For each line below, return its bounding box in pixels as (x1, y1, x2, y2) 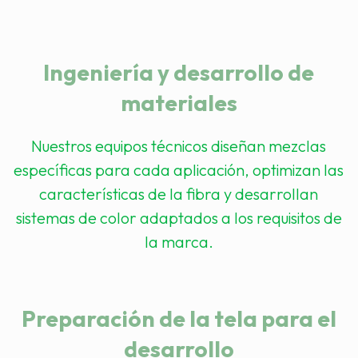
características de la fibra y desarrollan (39, 184, 319, 204)
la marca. (144, 232, 213, 252)
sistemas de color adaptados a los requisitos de (15, 208, 342, 228)
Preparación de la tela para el (21, 304, 336, 332)
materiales (120, 89, 237, 117)
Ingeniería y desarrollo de (43, 58, 315, 86)
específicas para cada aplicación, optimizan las (14, 160, 344, 180)
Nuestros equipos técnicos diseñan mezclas (31, 136, 327, 156)
